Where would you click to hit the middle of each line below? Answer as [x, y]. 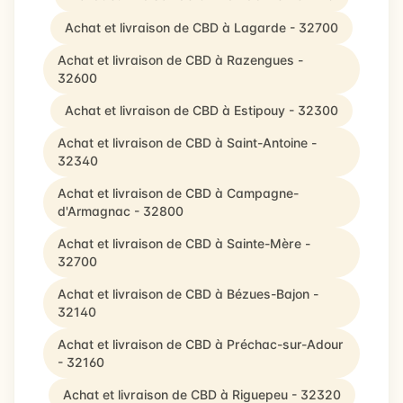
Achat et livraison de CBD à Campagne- [178, 193]
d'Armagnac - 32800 [121, 211]
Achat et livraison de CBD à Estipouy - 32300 [201, 110]
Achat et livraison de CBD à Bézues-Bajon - [188, 294]
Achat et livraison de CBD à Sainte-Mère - [184, 243]
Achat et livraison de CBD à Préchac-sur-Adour [200, 344]
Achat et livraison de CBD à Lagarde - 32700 [201, 27]
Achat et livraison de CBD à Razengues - [180, 60]
